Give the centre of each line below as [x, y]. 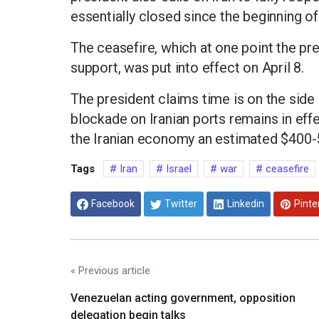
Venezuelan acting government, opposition [183, 298]
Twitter [181, 203]
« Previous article [110, 270]
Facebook [113, 203]
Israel [177, 169]
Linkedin [246, 203]
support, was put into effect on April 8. [187, 68]
